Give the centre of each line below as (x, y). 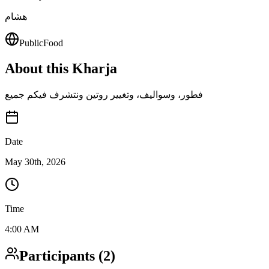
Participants (57, 256)
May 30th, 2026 (35, 162)
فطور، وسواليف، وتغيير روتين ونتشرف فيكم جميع (104, 94)
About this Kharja (61, 68)
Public (31, 43)
